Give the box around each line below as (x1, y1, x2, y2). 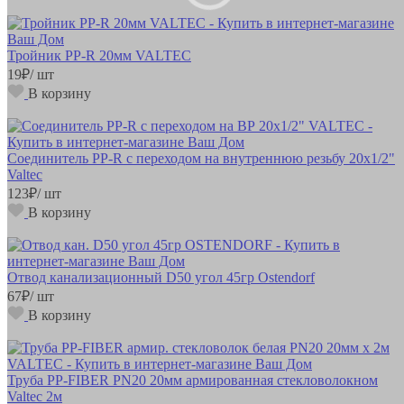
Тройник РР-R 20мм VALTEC (7, 47, 191, 63)
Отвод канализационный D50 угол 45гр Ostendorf (7, 269, 315, 285)
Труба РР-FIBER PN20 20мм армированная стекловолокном (7, 372, 378, 388)
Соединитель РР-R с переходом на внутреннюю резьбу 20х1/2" (7, 150, 395, 166)
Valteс (7, 166, 42, 182)
